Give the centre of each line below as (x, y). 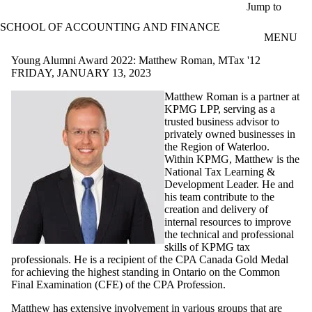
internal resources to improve (228, 221)
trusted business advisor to (222, 121)
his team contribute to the (219, 196)
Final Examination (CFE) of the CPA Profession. (118, 284)
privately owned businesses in (230, 134)
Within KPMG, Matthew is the (232, 159)
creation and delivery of (216, 209)
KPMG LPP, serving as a (220, 109)
